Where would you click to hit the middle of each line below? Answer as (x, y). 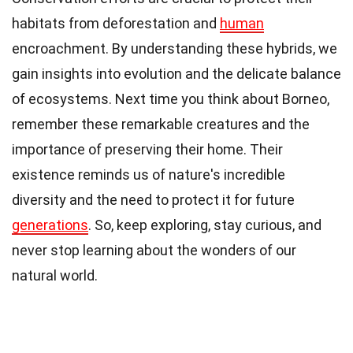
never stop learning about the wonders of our (154, 251)
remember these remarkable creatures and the (161, 124)
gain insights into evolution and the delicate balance (176, 74)
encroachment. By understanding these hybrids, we (175, 49)
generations (50, 225)
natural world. (55, 276)
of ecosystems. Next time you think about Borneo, (171, 99)
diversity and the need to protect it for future (153, 200)
